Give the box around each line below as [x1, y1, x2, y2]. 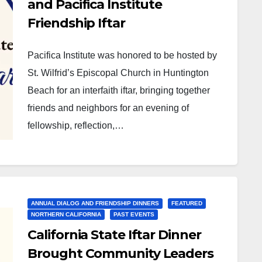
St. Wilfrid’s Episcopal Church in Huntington [27, 68, 209, 78]
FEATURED [171, 200, 203, 206]
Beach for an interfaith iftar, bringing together [27, 85, 211, 95]
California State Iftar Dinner [27, 227, 201, 243]
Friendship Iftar [27, 15, 125, 31]
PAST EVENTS [113, 211, 155, 218]
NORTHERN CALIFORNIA [31, 211, 102, 218]
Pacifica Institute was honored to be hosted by [27, 50, 218, 60]
